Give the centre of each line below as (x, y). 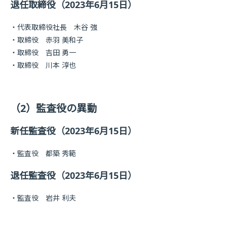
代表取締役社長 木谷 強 (57, 27)
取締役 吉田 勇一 (47, 52)
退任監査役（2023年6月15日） (73, 175)
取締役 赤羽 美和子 (50, 40)
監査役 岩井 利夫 (47, 198)
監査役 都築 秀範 (47, 153)
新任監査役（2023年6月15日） (73, 131)
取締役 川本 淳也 (47, 65)
